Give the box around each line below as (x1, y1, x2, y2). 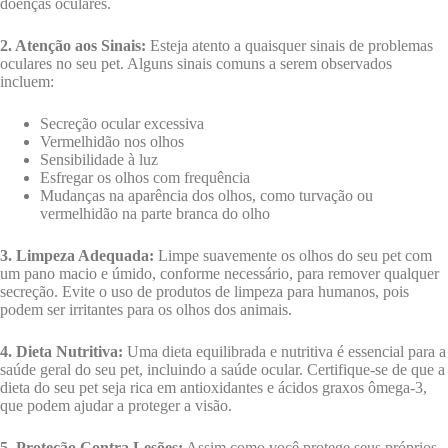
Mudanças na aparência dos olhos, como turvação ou (40, 187, 373, 205)
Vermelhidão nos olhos (40, 133, 184, 151)
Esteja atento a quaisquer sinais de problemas (146, 37, 433, 55)
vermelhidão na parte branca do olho (40, 205, 270, 223)
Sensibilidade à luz (40, 151, 158, 169)
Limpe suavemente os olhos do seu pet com (154, 247, 432, 265)
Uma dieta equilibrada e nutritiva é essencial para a (123, 343, 446, 361)
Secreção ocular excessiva (40, 115, 204, 133)
